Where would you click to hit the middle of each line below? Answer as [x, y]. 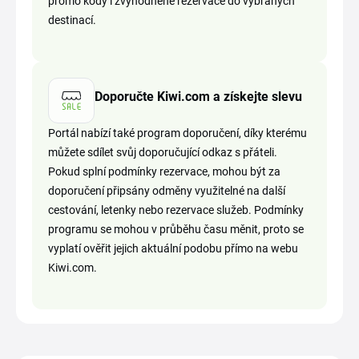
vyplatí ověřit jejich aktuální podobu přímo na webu [173, 249]
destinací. [72, 20]
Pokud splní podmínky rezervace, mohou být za [164, 172]
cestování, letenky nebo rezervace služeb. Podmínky [176, 210]
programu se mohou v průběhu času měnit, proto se [176, 230]
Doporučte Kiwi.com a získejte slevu [198, 96]
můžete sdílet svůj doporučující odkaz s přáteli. [163, 153]
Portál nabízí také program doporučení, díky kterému [177, 133]
